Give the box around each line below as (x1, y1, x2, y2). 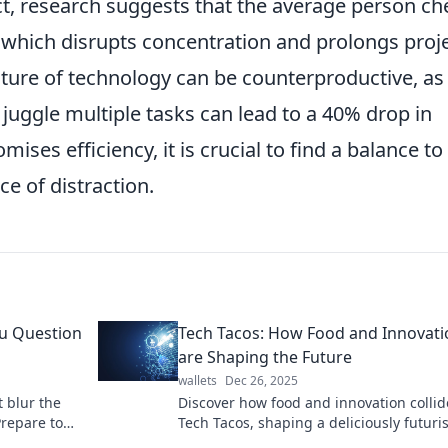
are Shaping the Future (178, 346, 352, 368)
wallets (178, 372, 217, 389)
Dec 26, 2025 (225, 372, 298, 389)
